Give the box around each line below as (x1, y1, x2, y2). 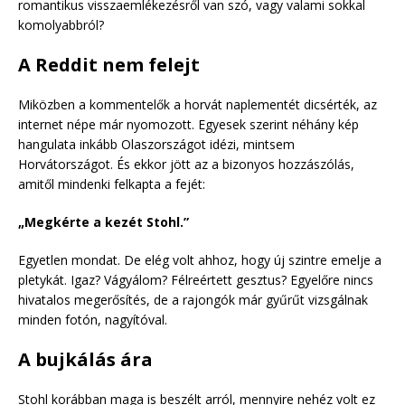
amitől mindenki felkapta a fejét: (18, 174, 205, 193)
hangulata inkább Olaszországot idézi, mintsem (18, 135, 295, 153)
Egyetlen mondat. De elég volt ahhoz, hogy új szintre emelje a (18, 250, 381, 268)
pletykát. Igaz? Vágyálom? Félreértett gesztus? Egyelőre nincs (18, 270, 373, 288)
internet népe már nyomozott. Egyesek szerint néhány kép (18, 115, 359, 133)
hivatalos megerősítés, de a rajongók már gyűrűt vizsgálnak (18, 290, 368, 308)
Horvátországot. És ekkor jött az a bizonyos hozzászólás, (18, 155, 354, 173)
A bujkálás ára (18, 346, 153, 372)
